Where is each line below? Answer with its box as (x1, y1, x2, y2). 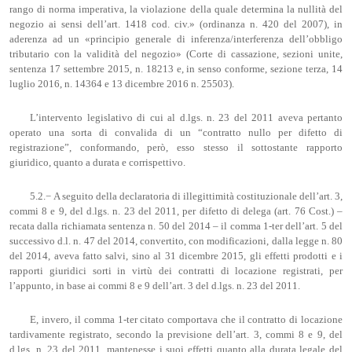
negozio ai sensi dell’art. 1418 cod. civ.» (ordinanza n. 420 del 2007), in (9, 19, 343, 31)
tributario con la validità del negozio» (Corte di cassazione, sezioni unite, (9, 49, 343, 60)
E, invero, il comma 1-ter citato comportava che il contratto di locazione (30, 313, 343, 325)
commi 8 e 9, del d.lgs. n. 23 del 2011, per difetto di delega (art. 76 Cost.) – (9, 206, 343, 217)
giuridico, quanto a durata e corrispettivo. (9, 157, 185, 169)
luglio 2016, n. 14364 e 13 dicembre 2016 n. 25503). (9, 79, 234, 90)
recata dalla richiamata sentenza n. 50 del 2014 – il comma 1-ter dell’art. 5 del (9, 221, 343, 232)
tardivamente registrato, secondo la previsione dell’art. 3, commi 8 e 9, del (9, 328, 343, 340)
